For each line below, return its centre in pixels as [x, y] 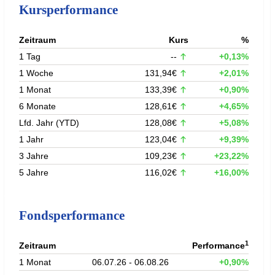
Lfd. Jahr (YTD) [49, 122]
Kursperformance [68, 10]
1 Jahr [31, 139]
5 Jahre [33, 172]
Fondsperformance [72, 215]
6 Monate [37, 106]
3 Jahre [33, 156]
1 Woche [36, 73]
